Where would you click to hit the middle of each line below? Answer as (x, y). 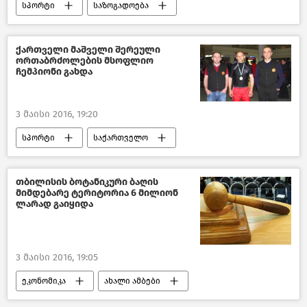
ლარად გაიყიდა (54, 204)
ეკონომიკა (44, 281)
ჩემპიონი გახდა (54, 72)
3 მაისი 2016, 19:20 (57, 114)
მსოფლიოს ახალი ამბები (74, 159)
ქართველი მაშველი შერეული (88, 50)
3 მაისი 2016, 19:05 (57, 258)
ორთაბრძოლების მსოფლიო (85, 61)
